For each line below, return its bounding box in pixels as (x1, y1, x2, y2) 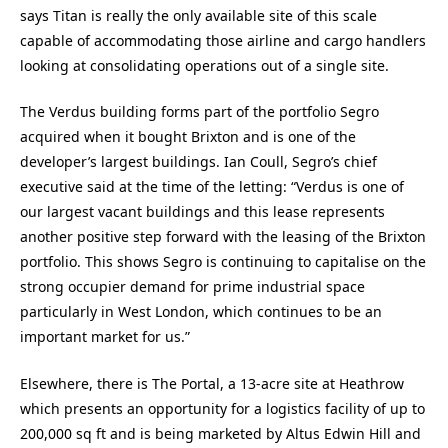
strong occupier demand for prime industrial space (20, 277, 365, 297)
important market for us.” (20, 327, 190, 347)
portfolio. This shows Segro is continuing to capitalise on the (20, 252, 426, 272)
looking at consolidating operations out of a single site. (20, 55, 389, 75)
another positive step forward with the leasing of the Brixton (20, 227, 426, 247)
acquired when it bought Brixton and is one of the (20, 127, 356, 147)
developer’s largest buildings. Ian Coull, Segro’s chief (20, 152, 377, 172)
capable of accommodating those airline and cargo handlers (20, 30, 426, 50)
